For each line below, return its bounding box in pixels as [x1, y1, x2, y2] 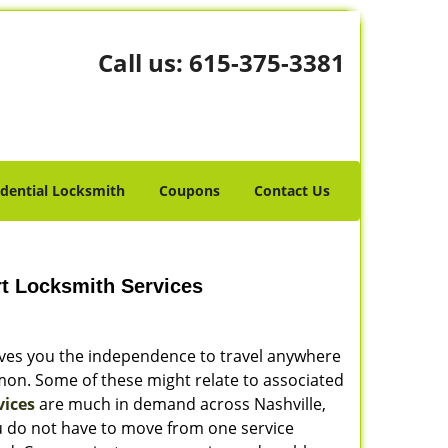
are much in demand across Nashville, [35, 393, 326, 415]
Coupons [159, 181, 220, 200]
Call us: [97, 46, 189, 79]
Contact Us [254, 181, 330, 200]
